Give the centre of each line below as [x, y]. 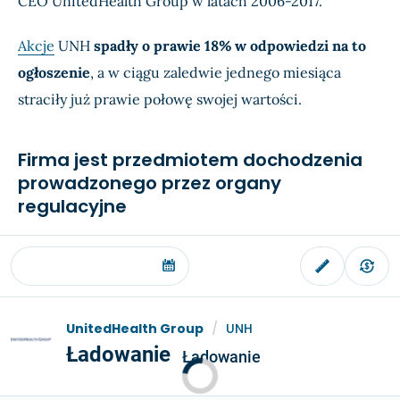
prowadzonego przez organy [150, 183]
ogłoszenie [54, 73]
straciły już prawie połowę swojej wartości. [160, 100]
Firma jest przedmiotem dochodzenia [190, 160]
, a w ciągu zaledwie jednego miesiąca [216, 73]
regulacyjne [72, 207]
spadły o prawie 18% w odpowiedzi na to [230, 46]
